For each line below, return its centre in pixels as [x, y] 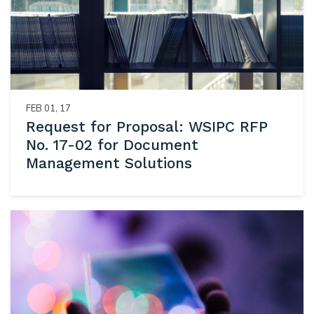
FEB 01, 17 [48, 108]
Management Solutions [109, 163]
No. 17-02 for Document [112, 145]
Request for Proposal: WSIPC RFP [146, 127]
